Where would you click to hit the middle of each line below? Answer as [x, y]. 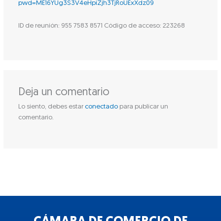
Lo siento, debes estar [51, 107]
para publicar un [143, 107]
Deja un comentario [64, 92]
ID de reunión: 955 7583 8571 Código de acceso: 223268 [101, 26]
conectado [101, 107]
